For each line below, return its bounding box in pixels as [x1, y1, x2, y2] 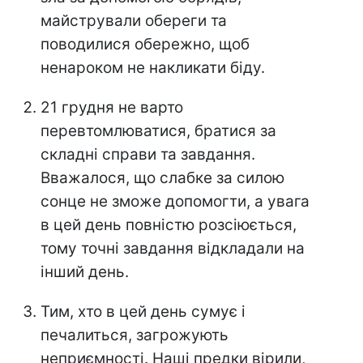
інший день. [41, 263, 129, 282]
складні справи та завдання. [41, 145, 255, 164]
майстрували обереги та [41, 11, 227, 31]
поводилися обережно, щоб [41, 35, 250, 54]
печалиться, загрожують [41, 326, 228, 345]
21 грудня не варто [41, 98, 183, 117]
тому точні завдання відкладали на [41, 239, 305, 258]
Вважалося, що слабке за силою [41, 169, 284, 188]
